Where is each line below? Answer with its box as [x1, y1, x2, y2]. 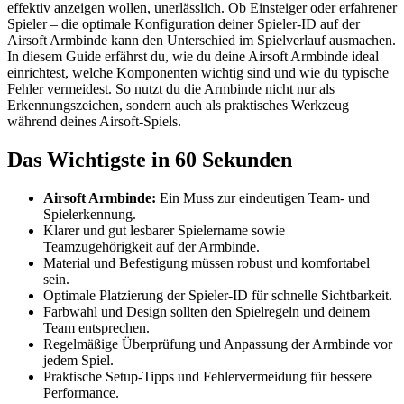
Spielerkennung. [43, 206, 136, 222]
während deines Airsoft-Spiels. [7, 114, 181, 130]
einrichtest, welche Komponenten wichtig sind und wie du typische [7, 65, 389, 81]
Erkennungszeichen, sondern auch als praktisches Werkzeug [7, 97, 349, 114]
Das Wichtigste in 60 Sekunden [7, 147, 292, 171]
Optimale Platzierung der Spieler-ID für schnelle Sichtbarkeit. [43, 287, 392, 303]
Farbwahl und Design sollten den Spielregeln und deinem [43, 303, 370, 319]
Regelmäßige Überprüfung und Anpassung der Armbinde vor [43, 335, 392, 352]
